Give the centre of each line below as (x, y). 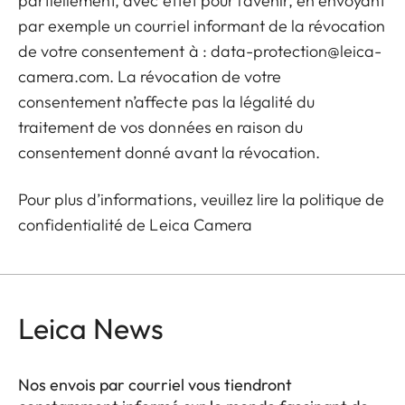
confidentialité (71, 225)
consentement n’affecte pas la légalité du (167, 102)
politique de (342, 199)
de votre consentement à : (114, 51)
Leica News (91, 328)
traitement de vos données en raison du (160, 127)
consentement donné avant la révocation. (169, 152)
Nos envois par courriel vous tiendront (155, 385)
